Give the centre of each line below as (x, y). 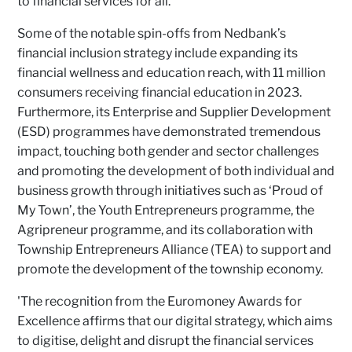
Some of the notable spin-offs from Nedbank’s (152, 33)
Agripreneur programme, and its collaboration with (165, 230)
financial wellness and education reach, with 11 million (171, 73)
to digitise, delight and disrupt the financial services (165, 341)
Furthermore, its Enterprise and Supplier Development (174, 112)
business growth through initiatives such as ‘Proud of (170, 191)
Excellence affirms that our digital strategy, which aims (175, 321)
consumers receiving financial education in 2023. (159, 92)
